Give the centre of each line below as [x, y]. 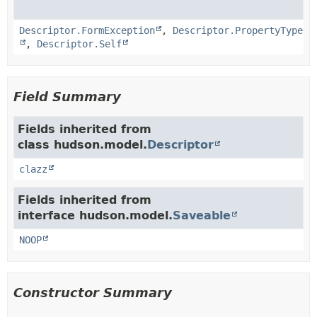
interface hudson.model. [95, 215]
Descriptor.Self [79, 44]
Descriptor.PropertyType [238, 30]
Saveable [202, 215]
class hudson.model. [82, 144]
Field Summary [67, 96]
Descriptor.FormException [87, 30]
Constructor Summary [93, 292]
